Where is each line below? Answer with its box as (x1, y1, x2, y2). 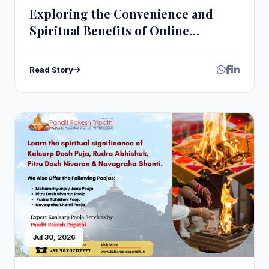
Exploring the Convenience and (29, 5, 213, 22)
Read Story (29, 64, 73, 74)
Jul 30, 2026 (32, 233, 76, 241)
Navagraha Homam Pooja (29, 39, 173, 55)
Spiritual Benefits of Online (29, 22, 189, 38)
